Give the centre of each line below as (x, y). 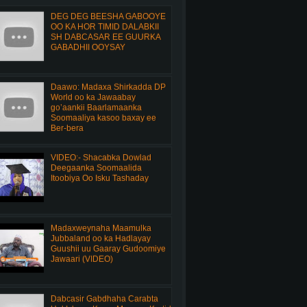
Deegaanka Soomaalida (96, 168)
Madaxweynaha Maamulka (101, 228)
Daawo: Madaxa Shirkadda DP (108, 87)
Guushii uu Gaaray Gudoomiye (108, 248)
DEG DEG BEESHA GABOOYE (108, 17)
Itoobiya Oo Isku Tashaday (99, 178)
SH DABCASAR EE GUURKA (105, 37)
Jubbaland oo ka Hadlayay (100, 238)
